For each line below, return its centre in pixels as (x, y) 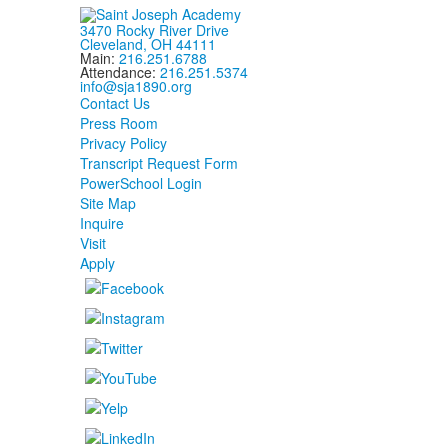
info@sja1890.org (135, 86)
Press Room (118, 123)
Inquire (101, 223)
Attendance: (119, 72)
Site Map (107, 203)
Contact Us (114, 103)
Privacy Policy (123, 143)
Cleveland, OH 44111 (147, 44)
